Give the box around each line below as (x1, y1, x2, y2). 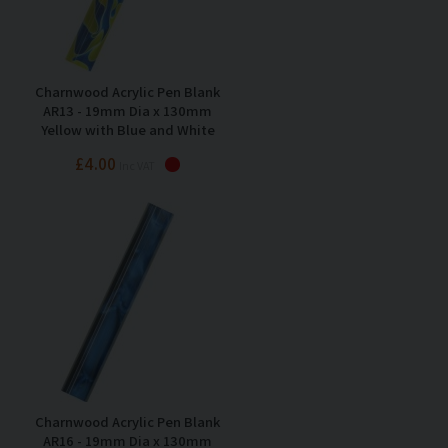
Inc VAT (119, 157, 155, 173)
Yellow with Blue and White (40, 119, 215, 139)
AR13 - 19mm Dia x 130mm (43, 100, 212, 120)
